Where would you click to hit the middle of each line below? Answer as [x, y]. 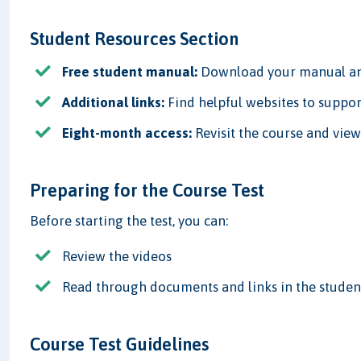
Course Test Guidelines [120, 344]
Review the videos [117, 257]
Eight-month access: [127, 133]
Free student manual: [130, 71]
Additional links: [114, 102]
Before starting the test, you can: [129, 221]
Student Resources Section [135, 38]
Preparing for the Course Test [147, 191]
